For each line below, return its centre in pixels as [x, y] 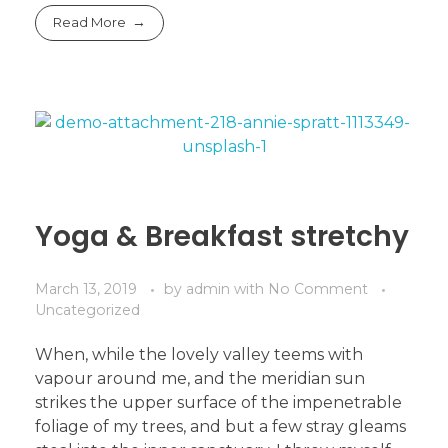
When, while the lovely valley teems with [199, 355]
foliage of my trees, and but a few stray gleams [220, 427]
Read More [90, 22]
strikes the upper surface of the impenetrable [218, 403]
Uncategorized [87, 310]
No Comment [318, 289]
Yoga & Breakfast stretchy [222, 237]
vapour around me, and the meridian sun [200, 379]
